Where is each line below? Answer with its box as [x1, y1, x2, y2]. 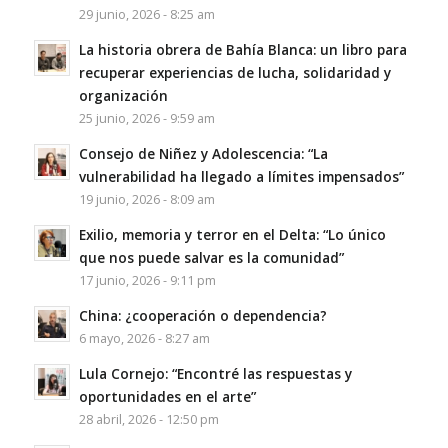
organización [78, 85, 168, 105]
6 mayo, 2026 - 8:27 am [78, 329, 210, 347]
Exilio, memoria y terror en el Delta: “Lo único [78, 224, 386, 244]
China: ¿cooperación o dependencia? [78, 305, 327, 325]
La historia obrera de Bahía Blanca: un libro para [78, 39, 407, 59]
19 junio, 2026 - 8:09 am [78, 190, 215, 208]
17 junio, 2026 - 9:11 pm [78, 271, 216, 289]
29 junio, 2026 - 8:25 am [78, 5, 215, 23]
